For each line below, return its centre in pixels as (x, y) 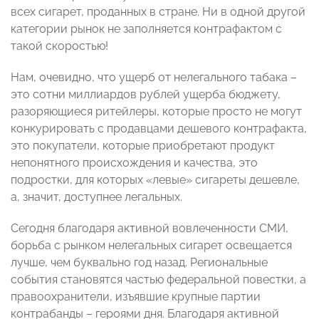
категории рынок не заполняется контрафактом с (146, 29)
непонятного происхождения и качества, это (134, 163)
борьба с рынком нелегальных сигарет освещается (151, 246)
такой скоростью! (59, 46)
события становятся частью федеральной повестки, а (158, 280)
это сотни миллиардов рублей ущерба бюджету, (146, 95)
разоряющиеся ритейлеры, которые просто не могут (156, 112)
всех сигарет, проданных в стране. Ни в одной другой (158, 12)
